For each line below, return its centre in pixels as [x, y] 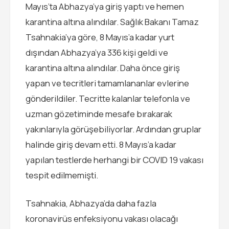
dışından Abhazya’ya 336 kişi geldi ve [97, 52]
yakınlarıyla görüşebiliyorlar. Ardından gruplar [113, 129]
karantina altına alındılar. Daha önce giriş [103, 67]
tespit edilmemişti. [62, 175]
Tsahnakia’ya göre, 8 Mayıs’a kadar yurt [100, 37]
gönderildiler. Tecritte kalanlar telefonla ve [108, 98]
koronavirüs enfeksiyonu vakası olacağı [102, 218]
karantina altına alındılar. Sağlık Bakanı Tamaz [112, 21]
